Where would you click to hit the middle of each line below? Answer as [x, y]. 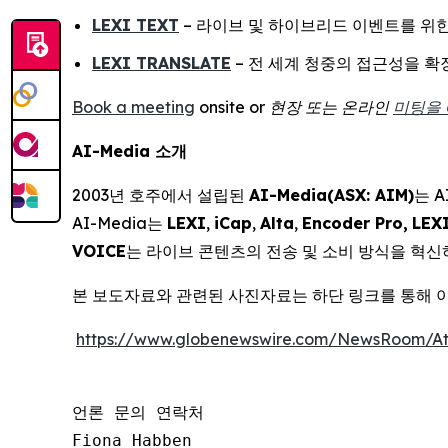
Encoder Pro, [355, 223]
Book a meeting [133, 107]
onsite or [232, 107]
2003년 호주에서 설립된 [160, 195]
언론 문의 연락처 [143, 413]
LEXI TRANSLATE [161, 63]
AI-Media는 [119, 223]
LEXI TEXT [135, 24]
